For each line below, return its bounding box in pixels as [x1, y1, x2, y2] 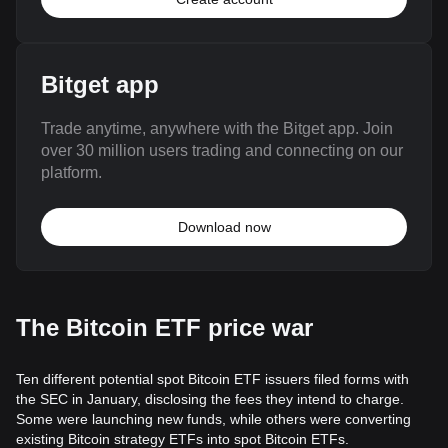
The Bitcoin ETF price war [16, 314, 313, 341]
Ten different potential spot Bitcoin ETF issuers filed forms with [16, 371, 409, 387]
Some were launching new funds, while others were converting [16, 411, 411, 427]
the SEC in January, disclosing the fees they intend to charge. [16, 391, 404, 407]
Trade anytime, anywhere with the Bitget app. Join [41, 120, 393, 137]
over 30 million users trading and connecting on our [41, 142, 403, 159]
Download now [177, 219, 271, 235]
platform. [41, 164, 102, 181]
